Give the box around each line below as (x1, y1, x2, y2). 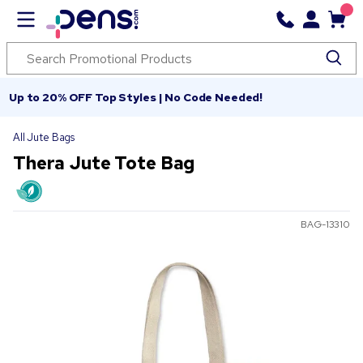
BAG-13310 (301, 218, 350, 232)
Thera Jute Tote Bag (13, 152, 195, 175)
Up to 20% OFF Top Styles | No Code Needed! (9, 90, 263, 105)
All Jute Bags (13, 130, 75, 144)
